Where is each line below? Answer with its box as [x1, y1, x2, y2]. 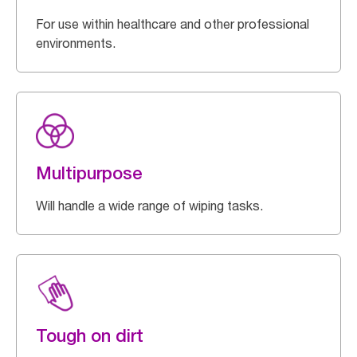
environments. [36, 35, 116, 51]
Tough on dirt [36, 325, 143, 346]
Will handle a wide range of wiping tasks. [36, 198, 263, 214]
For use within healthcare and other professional [36, 16, 309, 32]
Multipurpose [36, 163, 143, 183]
